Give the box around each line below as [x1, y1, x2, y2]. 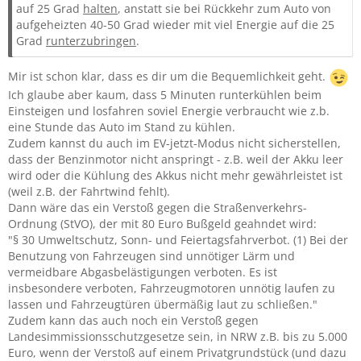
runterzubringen [46, 33, 136, 48]
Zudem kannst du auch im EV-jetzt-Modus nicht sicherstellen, [8, 135, 341, 151]
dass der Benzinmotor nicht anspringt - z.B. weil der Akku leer [8, 151, 343, 167]
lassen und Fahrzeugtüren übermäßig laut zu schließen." [8, 297, 317, 312]
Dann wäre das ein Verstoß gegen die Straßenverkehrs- [8, 200, 307, 215]
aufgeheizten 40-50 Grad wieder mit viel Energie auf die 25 [16, 17, 334, 32]
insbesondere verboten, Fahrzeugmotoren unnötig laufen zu [8, 280, 335, 296]
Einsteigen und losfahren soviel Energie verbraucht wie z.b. [8, 103, 330, 118]
